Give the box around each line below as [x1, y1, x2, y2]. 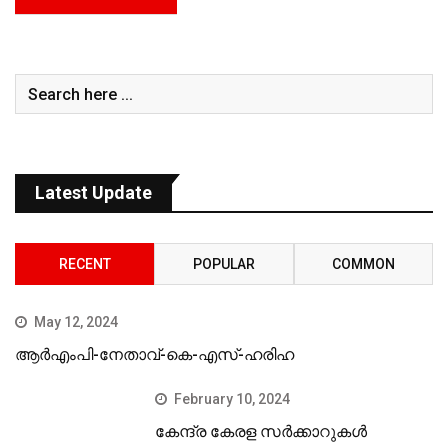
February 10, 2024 [174, 391, 291, 408]
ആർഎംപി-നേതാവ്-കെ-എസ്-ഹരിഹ [15, 345, 294, 365]
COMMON [331, 256, 395, 273]
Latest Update [35, 182, 152, 204]
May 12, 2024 [34, 314, 118, 331]
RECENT [58, 256, 111, 273]
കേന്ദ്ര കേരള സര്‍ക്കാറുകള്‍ [155, 422, 368, 442]
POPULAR [192, 256, 255, 273]
